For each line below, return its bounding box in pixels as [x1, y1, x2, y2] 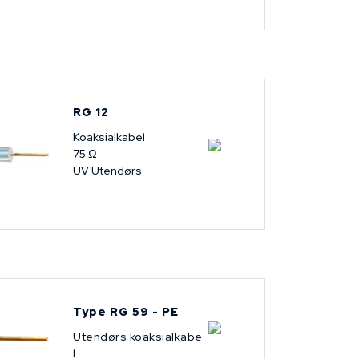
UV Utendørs [73, 163, 142, 179]
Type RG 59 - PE [73, 305, 179, 320]
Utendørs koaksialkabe [73, 329, 203, 345]
